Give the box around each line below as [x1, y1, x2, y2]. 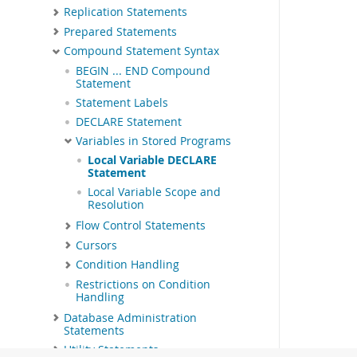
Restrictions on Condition [76, 277, 210, 292]
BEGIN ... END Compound [76, 63, 210, 78]
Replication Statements [64, 5, 187, 20]
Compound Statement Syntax [64, 44, 219, 59]
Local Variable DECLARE [88, 153, 217, 168]
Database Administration [64, 310, 197, 325]
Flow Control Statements [76, 218, 206, 233]
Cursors [76, 237, 117, 253]
